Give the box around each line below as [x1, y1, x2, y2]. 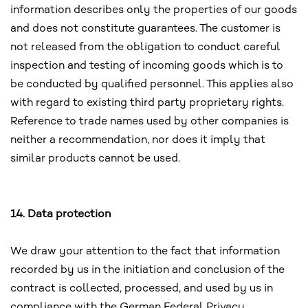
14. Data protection [10, 208, 111, 221]
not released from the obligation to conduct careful [10, 41, 280, 54]
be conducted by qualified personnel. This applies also [10, 78, 294, 91]
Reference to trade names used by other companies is [10, 115, 289, 128]
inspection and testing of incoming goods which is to [10, 60, 283, 72]
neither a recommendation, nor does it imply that [10, 134, 265, 146]
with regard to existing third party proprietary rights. [10, 97, 284, 109]
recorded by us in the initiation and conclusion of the [10, 264, 285, 276]
